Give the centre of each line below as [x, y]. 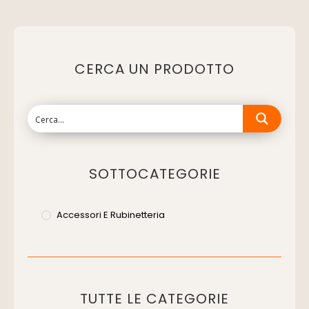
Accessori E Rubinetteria [111, 215]
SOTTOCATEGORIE [154, 174]
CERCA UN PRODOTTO [154, 69]
